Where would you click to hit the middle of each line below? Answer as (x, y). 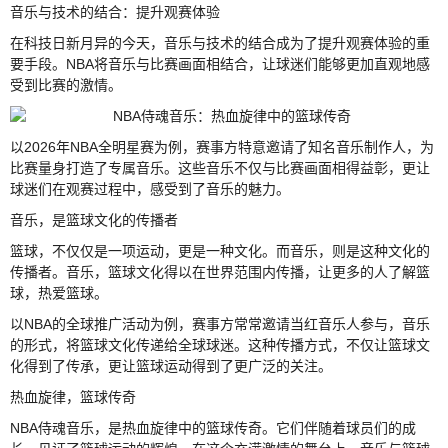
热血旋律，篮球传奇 (73, 396)
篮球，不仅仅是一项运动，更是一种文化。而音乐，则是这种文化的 (220, 250)
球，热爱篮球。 (59, 292)
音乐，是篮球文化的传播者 (94, 219)
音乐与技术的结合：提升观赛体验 (115, 11)
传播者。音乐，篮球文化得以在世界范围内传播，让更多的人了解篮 (220, 271)
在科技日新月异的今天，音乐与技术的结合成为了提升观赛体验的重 (220, 42)
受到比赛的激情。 (66, 84)
